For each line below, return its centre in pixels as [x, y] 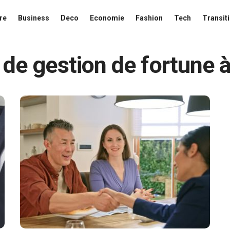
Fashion [149, 18]
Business [34, 18]
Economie [107, 18]
